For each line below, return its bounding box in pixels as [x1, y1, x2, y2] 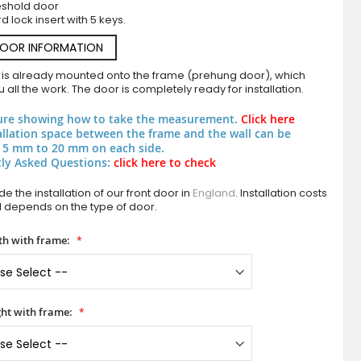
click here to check [113, 155, 216, 171]
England [192, 185, 235, 201]
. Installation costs [234, 185, 327, 201]
